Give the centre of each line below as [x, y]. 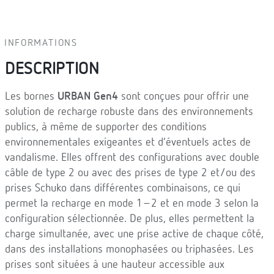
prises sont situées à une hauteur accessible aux [115, 265]
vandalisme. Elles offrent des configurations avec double [132, 158]
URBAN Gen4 [88, 97]
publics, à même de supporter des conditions [106, 127]
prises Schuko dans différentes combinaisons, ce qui [123, 188]
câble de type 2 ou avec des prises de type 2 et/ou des [130, 173]
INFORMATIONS [41, 43]
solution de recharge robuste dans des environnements [129, 112]
